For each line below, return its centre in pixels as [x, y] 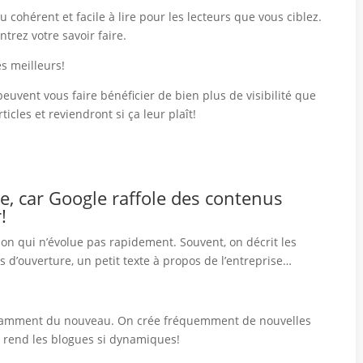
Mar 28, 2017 [83, 46]
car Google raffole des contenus [149, 198]
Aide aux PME [216, 49]
